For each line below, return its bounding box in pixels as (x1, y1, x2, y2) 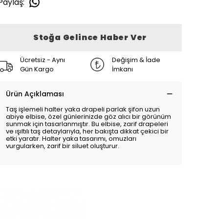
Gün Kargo (20, 65, 54, 74)
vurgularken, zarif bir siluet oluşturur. (6, 141, 119, 151)
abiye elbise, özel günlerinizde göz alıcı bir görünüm (6, 112, 171, 121)
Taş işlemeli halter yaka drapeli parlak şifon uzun (6, 105, 160, 114)
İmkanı (112, 65, 133, 74)
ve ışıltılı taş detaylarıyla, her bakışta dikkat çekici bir (6, 127, 169, 136)
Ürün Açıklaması (6, 89, 64, 99)
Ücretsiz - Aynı (20, 55, 65, 65)
